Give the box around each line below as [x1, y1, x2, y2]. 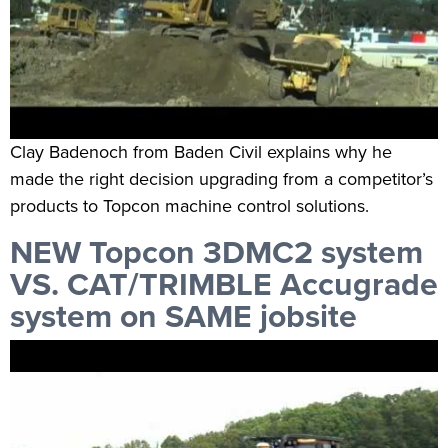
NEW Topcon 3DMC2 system [10, 228, 423, 275]
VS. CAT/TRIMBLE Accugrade [10, 260, 438, 307]
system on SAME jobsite [10, 292, 357, 339]
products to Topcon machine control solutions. [10, 193, 369, 219]
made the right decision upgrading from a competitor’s [10, 166, 433, 192]
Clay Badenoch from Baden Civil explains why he [10, 139, 392, 165]
